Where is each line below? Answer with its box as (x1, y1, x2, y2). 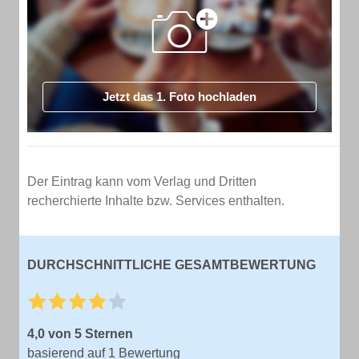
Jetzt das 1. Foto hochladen (103, 90, 256, 103)
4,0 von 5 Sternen (27, 327, 133, 341)
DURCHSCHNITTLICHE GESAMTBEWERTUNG (27, 258, 316, 272)
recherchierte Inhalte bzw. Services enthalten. (27, 194, 284, 208)
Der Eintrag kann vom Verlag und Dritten (27, 175, 256, 188)
